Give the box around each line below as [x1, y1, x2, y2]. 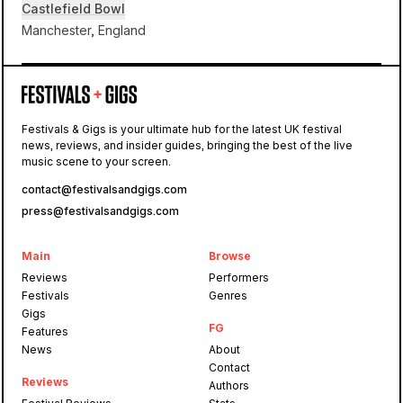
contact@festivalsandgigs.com [22, 183, 187, 196]
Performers [208, 271, 269, 284]
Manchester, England [22, 22, 146, 38]
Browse [208, 249, 251, 263]
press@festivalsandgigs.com [22, 204, 179, 218]
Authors [208, 379, 249, 392]
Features [22, 325, 68, 338]
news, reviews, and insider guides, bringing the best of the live [22, 139, 353, 152]
